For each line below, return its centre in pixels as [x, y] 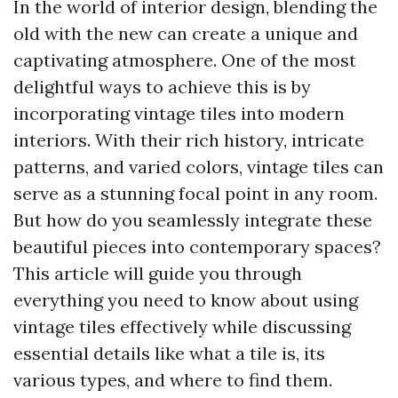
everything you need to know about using [186, 300]
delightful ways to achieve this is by [162, 87]
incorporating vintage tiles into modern [179, 113]
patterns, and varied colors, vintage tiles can [199, 167]
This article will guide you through [158, 273]
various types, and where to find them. [173, 380]
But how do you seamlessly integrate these [193, 220]
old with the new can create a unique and [186, 33]
